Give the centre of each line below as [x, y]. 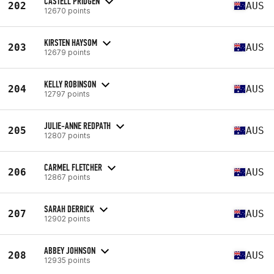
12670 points [67, 10]
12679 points [67, 52]
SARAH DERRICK [69, 209]
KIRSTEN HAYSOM [71, 42]
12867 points [67, 177]
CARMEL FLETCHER [73, 167]
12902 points [67, 218]
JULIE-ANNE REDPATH [77, 125]
